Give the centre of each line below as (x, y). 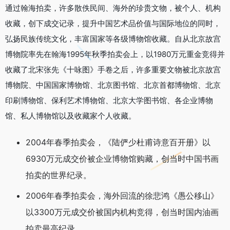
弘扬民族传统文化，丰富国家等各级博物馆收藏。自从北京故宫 (113, 39)
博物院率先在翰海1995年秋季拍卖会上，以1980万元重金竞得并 (115, 54)
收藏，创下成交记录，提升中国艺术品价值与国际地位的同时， (113, 24)
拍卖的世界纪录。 (59, 175)
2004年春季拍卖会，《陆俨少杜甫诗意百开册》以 (118, 142)
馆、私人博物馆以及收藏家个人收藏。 (71, 116)
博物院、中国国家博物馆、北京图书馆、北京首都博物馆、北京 (113, 85)
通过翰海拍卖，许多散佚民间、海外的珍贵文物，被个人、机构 (113, 8)
